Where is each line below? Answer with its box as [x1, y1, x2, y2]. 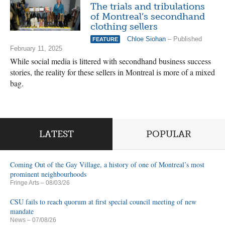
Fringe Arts [10, 179, 39, 186]
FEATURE [92, 36, 118, 42]
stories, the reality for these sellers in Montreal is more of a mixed [10, 67, 215, 77]
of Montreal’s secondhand [90, 11, 205, 22]
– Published [166, 35, 202, 43]
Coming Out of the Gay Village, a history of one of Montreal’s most [10, 160, 204, 169]
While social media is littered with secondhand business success [10, 56, 211, 66]
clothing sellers [90, 21, 158, 32]
